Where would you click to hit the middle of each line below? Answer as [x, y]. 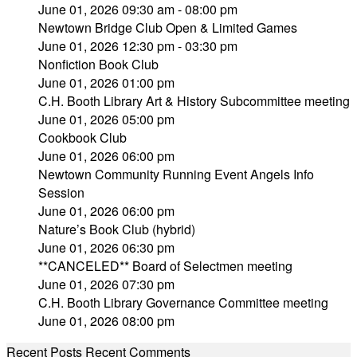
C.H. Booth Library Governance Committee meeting [183, 302]
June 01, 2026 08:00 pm [106, 321]
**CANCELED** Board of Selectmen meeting [165, 266]
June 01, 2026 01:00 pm [106, 82]
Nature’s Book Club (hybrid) [117, 229]
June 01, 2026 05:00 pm [106, 119]
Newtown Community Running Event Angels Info [176, 174]
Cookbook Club [82, 137]
